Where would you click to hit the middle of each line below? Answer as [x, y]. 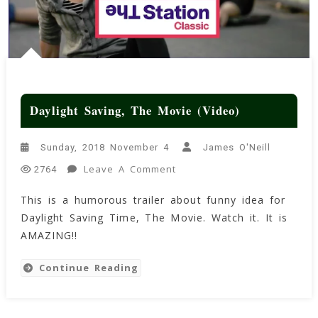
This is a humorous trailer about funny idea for [153, 199]
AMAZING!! [49, 235]
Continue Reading [89, 267]
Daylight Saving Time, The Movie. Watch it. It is [154, 217]
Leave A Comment [130, 169]
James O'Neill [237, 148]
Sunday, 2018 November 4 [105, 148]
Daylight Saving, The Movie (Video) [135, 111]
